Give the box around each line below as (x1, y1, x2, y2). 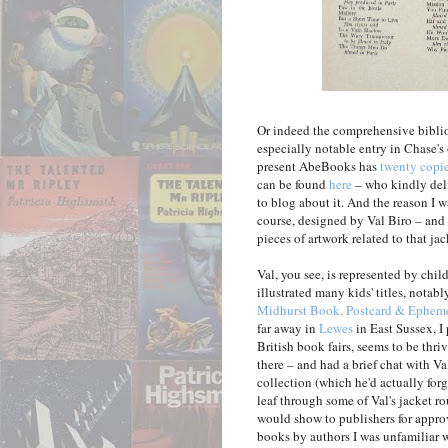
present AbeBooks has (257, 157, 380, 176)
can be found (257, 175, 329, 194)
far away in (257, 319, 319, 338)
